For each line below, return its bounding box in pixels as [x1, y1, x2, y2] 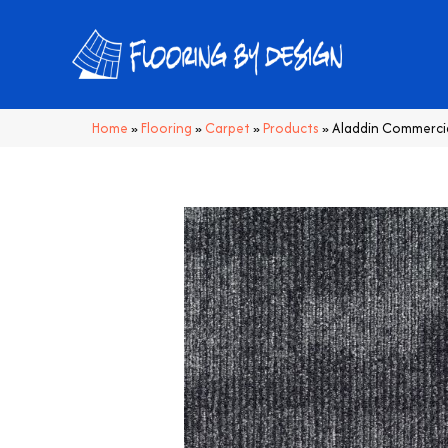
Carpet [205, 117, 250, 138]
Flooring [141, 117, 192, 138]
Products [263, 117, 319, 138]
